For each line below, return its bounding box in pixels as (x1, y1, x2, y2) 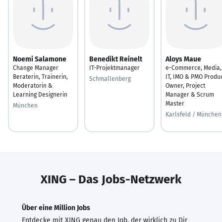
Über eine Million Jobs (22, 203, 90, 212)
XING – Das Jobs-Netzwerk (41, 172, 181, 186)
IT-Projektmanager (89, 64, 140, 71)
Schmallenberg (89, 75, 131, 82)
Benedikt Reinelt (89, 55, 142, 63)
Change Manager (13, 64, 58, 71)
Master (166, 100, 184, 107)
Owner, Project (166, 82, 205, 89)
